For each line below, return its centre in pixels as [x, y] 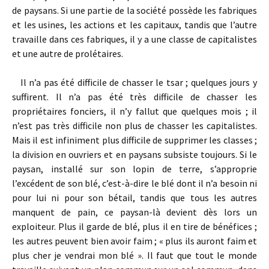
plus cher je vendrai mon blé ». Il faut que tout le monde [134, 255]
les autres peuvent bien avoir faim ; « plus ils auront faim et [134, 241]
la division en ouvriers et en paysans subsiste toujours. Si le [134, 154]
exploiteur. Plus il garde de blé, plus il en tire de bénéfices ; [134, 226]
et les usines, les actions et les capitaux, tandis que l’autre [134, 25]
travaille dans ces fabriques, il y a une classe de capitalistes [134, 39]
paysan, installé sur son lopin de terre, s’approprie [134, 169]
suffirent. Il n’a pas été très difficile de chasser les [134, 97]
